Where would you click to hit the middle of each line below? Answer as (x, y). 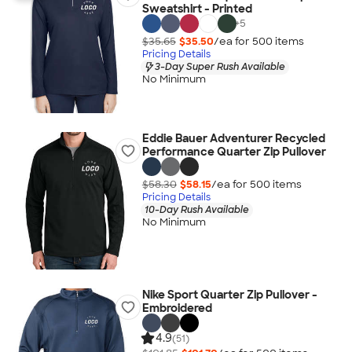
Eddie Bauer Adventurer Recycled (233, 138)
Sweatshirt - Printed (197, 9)
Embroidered (177, 308)
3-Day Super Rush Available (220, 66)
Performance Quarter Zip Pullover (234, 152)
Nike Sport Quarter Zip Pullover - (229, 295)
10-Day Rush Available (196, 209)
